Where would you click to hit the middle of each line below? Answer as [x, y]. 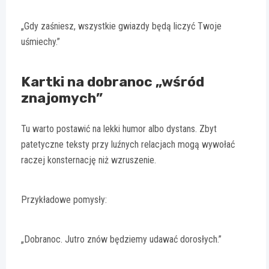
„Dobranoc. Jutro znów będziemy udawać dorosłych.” [121, 239]
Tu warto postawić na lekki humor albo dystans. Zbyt [119, 128]
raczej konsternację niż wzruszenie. [89, 160]
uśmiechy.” [41, 41]
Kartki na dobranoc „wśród [113, 81]
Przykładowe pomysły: [64, 199]
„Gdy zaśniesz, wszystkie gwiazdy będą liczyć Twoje [121, 26]
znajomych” [62, 98]
